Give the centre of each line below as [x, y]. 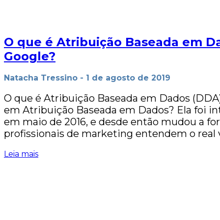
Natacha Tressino [41, 78]
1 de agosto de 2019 [128, 78]
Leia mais [21, 154]
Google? [30, 56]
